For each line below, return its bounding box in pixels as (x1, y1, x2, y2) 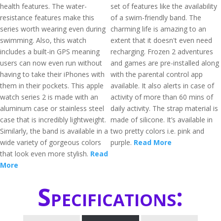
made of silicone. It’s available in (110, 115, 213, 124)
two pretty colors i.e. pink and (110, 126, 204, 136)
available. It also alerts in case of (110, 81, 214, 90)
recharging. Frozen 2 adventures (110, 47, 213, 56)
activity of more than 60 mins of (110, 92, 213, 102)
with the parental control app (110, 70, 203, 79)
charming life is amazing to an (110, 24, 206, 34)
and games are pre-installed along (110, 58, 219, 68)
